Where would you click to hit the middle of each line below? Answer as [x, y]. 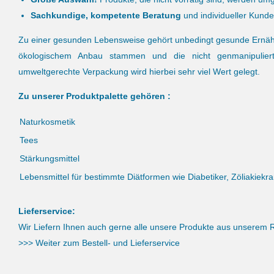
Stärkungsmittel [50, 158]
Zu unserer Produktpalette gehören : [94, 96]
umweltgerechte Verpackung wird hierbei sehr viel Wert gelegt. [139, 72]
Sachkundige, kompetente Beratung [106, 15]
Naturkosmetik [47, 122]
